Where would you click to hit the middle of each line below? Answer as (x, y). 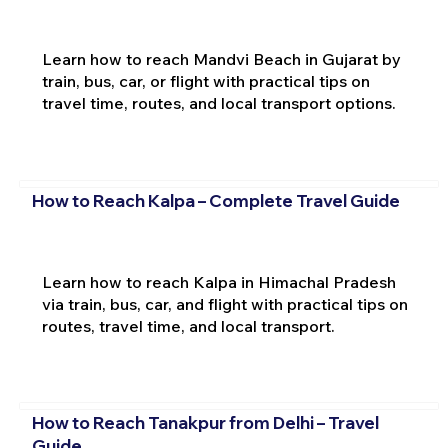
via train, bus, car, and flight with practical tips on (224, 303)
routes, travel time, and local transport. (188, 325)
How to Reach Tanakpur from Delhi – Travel (205, 423)
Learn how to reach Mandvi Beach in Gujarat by (221, 59)
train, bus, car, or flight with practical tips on (205, 81)
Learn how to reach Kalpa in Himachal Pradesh (218, 281)
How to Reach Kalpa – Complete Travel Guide (215, 200)
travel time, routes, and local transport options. (218, 103)
